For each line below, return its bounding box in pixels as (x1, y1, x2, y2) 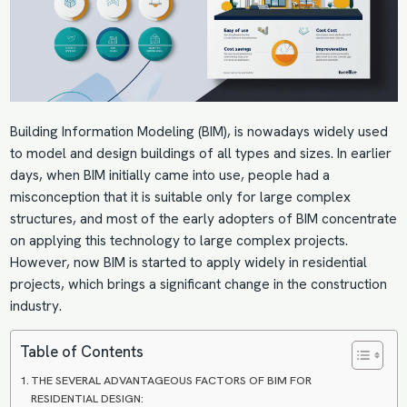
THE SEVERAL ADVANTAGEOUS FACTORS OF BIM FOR (31, 372, 313, 389)
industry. (9, 297, 62, 316)
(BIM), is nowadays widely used (197, 123, 388, 142)
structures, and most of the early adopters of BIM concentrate (9, 210, 397, 229)
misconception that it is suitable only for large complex (9, 188, 351, 207)
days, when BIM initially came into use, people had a (9, 166, 330, 185)
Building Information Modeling (9, 123, 198, 142)
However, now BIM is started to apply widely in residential (9, 253, 367, 273)
